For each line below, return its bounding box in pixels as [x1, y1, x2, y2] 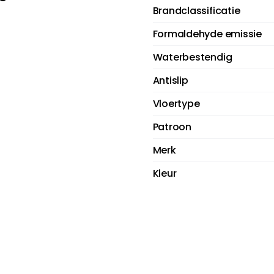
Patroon [152, 120, 191, 135]
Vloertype [152, 97, 200, 111]
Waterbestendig [152, 50, 232, 65]
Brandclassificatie [152, 4, 240, 18]
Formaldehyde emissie [152, 27, 262, 42]
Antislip [152, 73, 188, 88]
